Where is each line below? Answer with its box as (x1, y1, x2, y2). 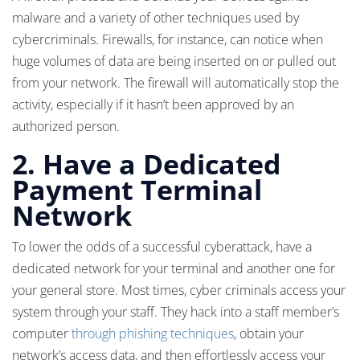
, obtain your (234, 325, 304, 342)
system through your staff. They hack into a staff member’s (12, 303, 339, 321)
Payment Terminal (12, 171, 262, 208)
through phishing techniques (72, 325, 234, 342)
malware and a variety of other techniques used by (12, 9, 299, 27)
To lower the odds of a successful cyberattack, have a (12, 238, 312, 256)
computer (12, 325, 72, 342)
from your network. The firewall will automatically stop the (12, 74, 339, 92)
